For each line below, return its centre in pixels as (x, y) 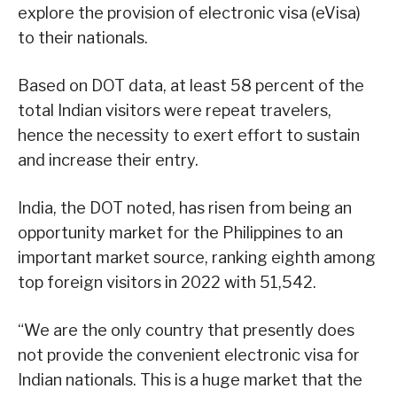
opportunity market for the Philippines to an (180, 232)
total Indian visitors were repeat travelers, (175, 110)
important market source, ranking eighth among (197, 257)
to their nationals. (83, 37)
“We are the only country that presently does (186, 330)
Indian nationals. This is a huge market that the (190, 379)
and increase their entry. (108, 160)
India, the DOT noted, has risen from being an (185, 207)
